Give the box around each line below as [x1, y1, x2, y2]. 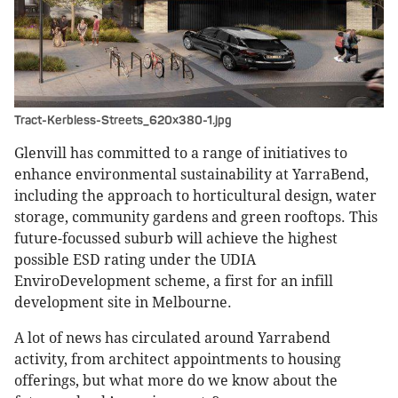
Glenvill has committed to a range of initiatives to [14, 145, 347, 163]
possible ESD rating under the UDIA [14, 251, 256, 269]
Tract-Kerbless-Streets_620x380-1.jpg [14, 113, 232, 129]
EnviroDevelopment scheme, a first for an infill [14, 273, 333, 291]
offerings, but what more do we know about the [14, 372, 338, 390]
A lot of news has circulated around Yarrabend [14, 330, 330, 347]
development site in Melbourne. [14, 294, 232, 312]
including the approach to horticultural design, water [14, 187, 377, 205]
